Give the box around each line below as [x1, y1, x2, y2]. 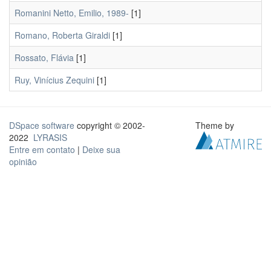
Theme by [195, 119, 237, 131]
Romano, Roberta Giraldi [15, 29, 110, 41]
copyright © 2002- [74, 119, 145, 131]
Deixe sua [82, 143, 120, 155]
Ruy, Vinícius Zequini [15, 74, 94, 86]
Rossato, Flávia [15, 51, 74, 64]
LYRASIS [33, 131, 67, 143]
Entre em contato [9, 143, 75, 155]
